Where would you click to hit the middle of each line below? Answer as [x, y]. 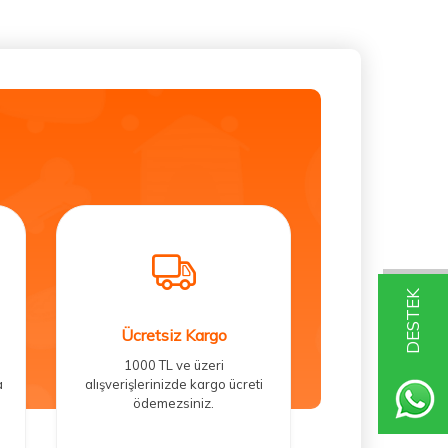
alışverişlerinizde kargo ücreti [173, 384]
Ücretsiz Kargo [173, 335]
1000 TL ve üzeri [173, 365]
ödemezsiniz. [173, 403]
